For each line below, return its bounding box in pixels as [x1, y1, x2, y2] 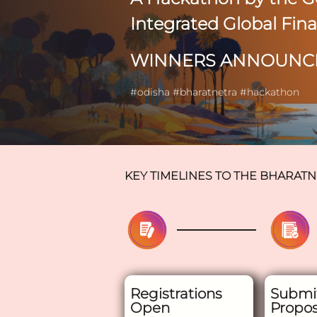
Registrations [130, 285, 222, 302]
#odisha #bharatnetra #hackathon [130, 86, 299, 98]
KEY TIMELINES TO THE [125, 169, 260, 183]
